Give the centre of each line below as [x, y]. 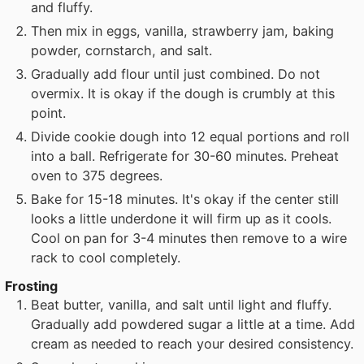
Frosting [32, 286]
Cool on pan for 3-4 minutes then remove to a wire [189, 238]
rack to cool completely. [106, 257]
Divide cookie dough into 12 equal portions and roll [191, 136]
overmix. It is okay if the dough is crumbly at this [183, 93]
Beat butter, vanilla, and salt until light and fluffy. [182, 304]
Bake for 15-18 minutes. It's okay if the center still [185, 199]
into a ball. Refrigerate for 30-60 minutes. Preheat [185, 156]
